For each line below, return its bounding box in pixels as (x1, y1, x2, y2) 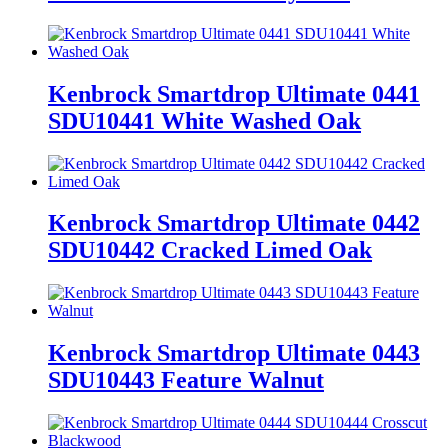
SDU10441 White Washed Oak (48, 107, 361, 134)
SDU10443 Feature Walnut (48, 367, 324, 394)
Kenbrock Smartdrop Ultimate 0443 (48, 340, 420, 367)
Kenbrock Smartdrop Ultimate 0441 (48, 80, 420, 107)
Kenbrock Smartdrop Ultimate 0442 (48, 210, 420, 237)
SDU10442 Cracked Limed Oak (48, 237, 372, 264)
